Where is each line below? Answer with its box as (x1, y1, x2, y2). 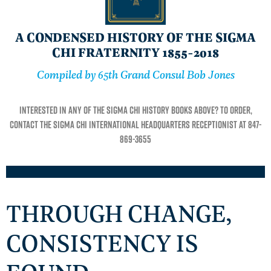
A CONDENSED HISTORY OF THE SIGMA (15, 29, 256, 45)
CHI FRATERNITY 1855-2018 (52, 44, 219, 60)
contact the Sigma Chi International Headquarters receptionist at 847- (10, 118, 261, 131)
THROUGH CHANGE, (6, 197, 232, 227)
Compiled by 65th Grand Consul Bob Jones (36, 67, 235, 82)
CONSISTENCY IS (6, 227, 198, 257)
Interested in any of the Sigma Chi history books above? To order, (19, 103, 252, 116)
